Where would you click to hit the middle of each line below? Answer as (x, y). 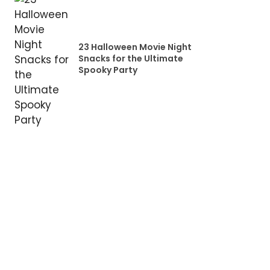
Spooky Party (108, 70)
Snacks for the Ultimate (130, 58)
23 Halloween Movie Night (135, 47)
